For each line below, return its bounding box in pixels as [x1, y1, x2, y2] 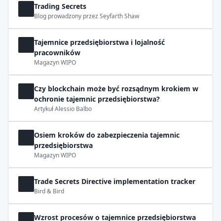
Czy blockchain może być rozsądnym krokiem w [34, 84, 198, 93]
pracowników [34, 48, 80, 57]
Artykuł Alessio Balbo [34, 105, 92, 113]
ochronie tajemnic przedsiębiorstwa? [34, 94, 160, 104]
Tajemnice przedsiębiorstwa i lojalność [34, 37, 165, 47]
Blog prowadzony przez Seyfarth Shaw [34, 12, 139, 20]
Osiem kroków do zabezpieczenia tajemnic [34, 130, 180, 140]
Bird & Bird [34, 187, 64, 195]
